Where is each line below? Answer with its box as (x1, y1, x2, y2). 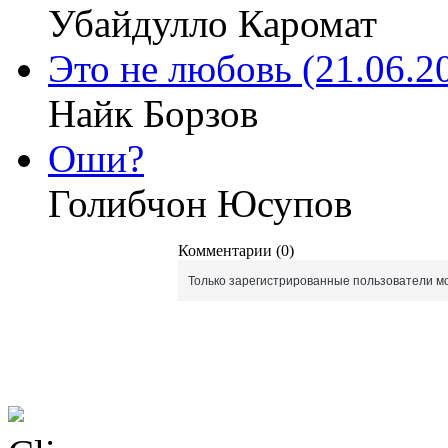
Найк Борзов (48, 91, 258, 135)
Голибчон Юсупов (48, 181, 352, 225)
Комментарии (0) (178, 241, 294, 259)
